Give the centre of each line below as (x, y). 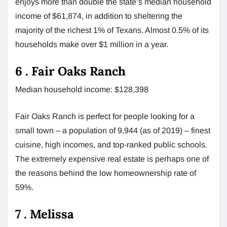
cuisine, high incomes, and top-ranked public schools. (111, 144)
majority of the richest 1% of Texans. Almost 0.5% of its (112, 30)
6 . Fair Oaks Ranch (70, 71)
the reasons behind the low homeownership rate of (106, 173)
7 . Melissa (45, 214)
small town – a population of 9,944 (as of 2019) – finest (113, 130)
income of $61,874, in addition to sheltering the (99, 16)
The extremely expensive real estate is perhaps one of (112, 159)
